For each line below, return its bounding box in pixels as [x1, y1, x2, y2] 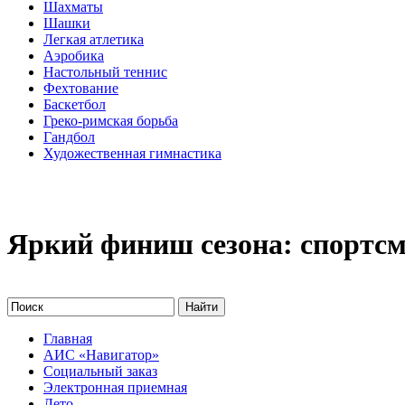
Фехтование [43, 80, 118, 96]
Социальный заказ [43, 363, 157, 379]
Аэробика [43, 47, 104, 63]
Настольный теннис [43, 63, 167, 80]
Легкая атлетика [43, 31, 144, 47]
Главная [43, 330, 92, 346]
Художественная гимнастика [43, 145, 221, 161]
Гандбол [43, 128, 95, 145]
